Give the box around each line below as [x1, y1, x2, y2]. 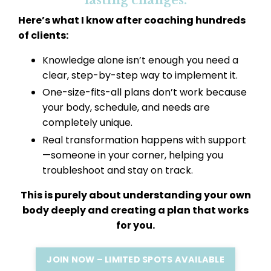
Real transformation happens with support [42, 132, 246, 147]
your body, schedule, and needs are [42, 100, 210, 115]
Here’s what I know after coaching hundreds [18, 13, 246, 28]
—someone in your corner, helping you [42, 148, 223, 162]
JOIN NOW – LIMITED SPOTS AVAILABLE [47, 253, 224, 266]
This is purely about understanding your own [20, 188, 251, 202]
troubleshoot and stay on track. [42, 163, 193, 177]
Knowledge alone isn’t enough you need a [42, 53, 238, 68]
